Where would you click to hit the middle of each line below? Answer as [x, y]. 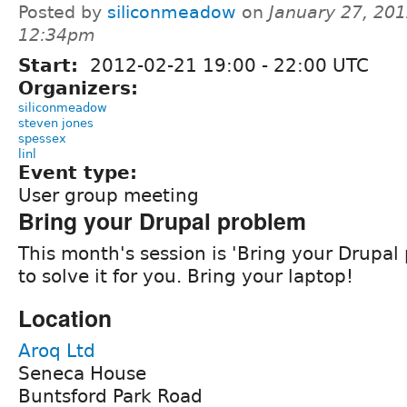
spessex [42, 138]
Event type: [81, 172]
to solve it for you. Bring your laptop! [186, 276]
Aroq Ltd [57, 350]
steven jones [56, 123]
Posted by [63, 12]
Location [65, 318]
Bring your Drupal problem [162, 220]
